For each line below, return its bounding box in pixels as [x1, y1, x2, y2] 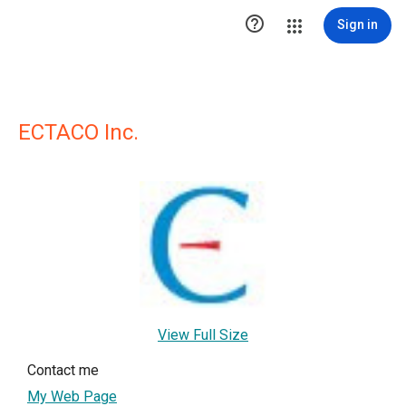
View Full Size [158, 326, 248, 343]
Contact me [27, 362, 99, 379]
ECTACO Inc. [18, 120, 139, 145]
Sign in [337, 17, 378, 32]
